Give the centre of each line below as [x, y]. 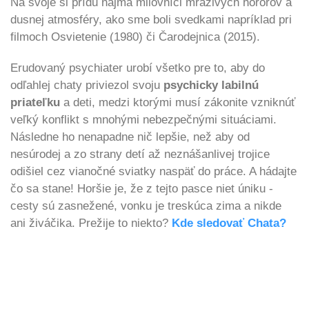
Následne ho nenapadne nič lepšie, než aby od [130, 137]
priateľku [35, 102]
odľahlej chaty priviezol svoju [87, 85]
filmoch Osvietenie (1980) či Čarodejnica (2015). [135, 37]
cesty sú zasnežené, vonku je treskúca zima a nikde [146, 206]
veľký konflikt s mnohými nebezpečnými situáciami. [143, 119]
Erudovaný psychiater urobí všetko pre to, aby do [138, 68]
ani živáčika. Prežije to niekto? [91, 223]
